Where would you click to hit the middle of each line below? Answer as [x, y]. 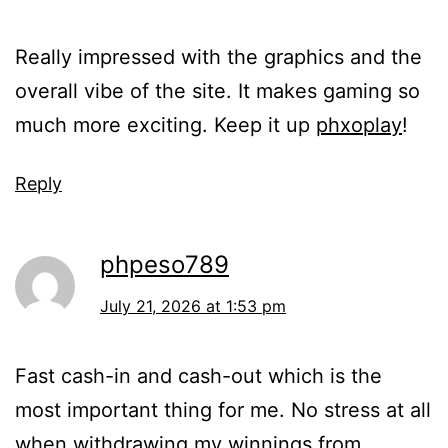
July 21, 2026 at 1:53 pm [193, 305]
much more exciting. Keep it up [165, 124]
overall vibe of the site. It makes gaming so [217, 90]
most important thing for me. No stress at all [223, 409]
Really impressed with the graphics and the [218, 56]
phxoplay [359, 124]
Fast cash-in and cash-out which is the [198, 375]
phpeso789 [164, 264]
